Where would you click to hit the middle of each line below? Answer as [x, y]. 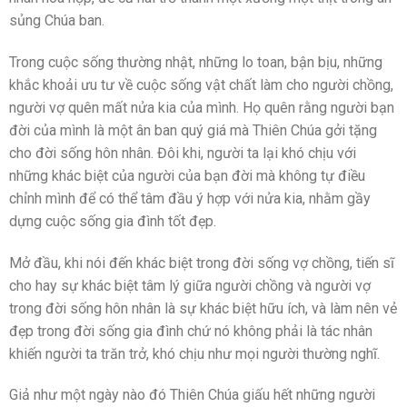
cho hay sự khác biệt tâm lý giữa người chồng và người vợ [190, 285]
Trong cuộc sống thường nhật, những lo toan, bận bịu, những [196, 62]
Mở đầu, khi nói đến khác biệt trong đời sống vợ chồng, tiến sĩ [202, 263]
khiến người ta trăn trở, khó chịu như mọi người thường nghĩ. [194, 353]
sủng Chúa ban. [57, 20]
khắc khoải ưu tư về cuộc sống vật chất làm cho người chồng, [201, 84]
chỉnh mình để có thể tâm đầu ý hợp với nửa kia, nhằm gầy [190, 198]
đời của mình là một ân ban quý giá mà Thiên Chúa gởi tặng [193, 130]
